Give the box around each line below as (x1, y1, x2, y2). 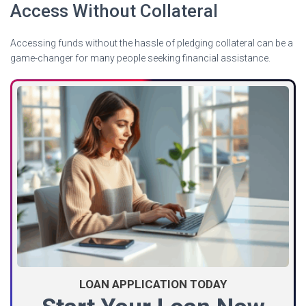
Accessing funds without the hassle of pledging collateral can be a (10, 37, 293, 48)
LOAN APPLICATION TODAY (79, 277, 227, 291)
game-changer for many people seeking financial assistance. (10, 52, 270, 64)
